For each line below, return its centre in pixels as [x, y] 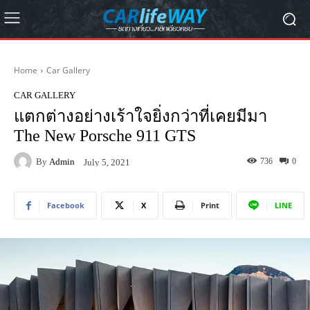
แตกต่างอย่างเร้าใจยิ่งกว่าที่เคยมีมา [140, 116]
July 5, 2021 [107, 162]
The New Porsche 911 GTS [105, 136]
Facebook [66, 205]
